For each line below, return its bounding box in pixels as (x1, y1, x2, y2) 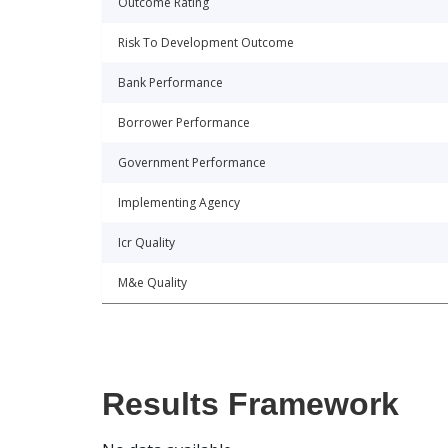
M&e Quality (118, 274, 187, 292)
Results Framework (102, 386, 399, 423)
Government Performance (118, 154, 266, 172)
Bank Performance (118, 74, 223, 92)
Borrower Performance (118, 114, 250, 132)
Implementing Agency (118, 194, 240, 212)
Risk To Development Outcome (118, 34, 294, 52)
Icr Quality (118, 234, 175, 252)
